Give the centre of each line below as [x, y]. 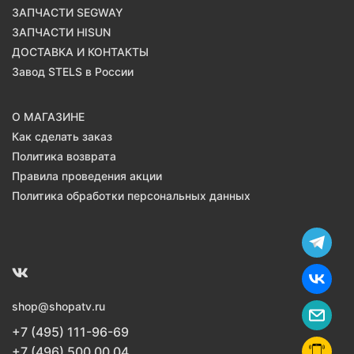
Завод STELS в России [73, 71]
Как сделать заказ [62, 136]
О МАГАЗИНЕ [48, 116]
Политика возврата [64, 156]
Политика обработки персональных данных [131, 195]
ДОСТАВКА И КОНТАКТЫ [80, 51]
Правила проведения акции [87, 175]
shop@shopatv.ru [58, 306]
